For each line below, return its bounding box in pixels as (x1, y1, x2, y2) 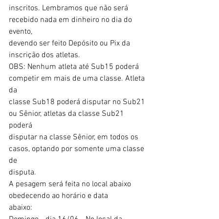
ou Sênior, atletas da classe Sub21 (9, 109, 126, 119)
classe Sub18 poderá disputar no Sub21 (9, 97, 147, 107)
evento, (9, 26, 32, 37)
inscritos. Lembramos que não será (9, 3, 130, 13)
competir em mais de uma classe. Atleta (9, 73, 147, 84)
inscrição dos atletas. (9, 50, 80, 60)
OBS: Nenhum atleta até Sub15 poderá (9, 62, 141, 72)
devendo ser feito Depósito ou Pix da (9, 38, 132, 48)
